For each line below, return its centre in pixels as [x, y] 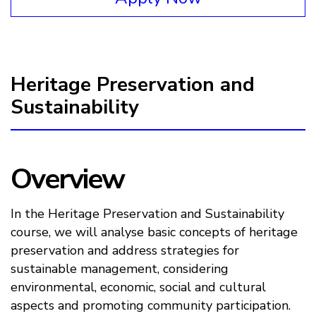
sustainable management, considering [120, 269]
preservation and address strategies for [125, 250]
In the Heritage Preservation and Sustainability [147, 214]
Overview [67, 179]
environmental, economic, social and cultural [138, 287]
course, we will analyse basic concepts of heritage [154, 232]
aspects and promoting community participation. [151, 305]
